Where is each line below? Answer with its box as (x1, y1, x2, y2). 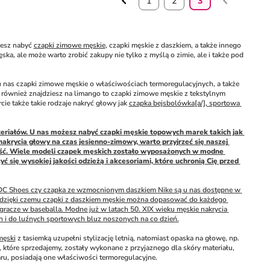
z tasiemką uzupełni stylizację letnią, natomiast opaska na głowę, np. (15, 233, 239, 243)
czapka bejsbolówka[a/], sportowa (128, 98, 240, 108)
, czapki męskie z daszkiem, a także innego (105, 40, 241, 50)
